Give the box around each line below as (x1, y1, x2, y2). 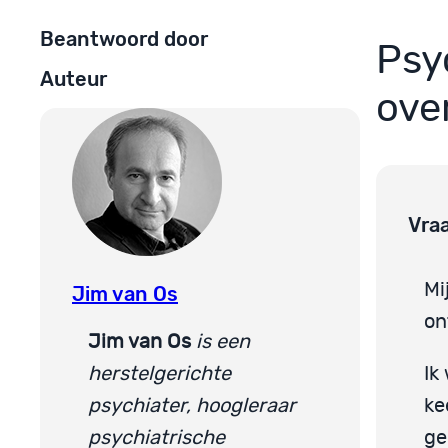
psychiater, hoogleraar (88, 395, 296, 416)
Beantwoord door (40, 26, 208, 51)
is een (196, 331, 250, 352)
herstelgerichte (88, 363, 231, 384)
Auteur (40, 67, 107, 92)
